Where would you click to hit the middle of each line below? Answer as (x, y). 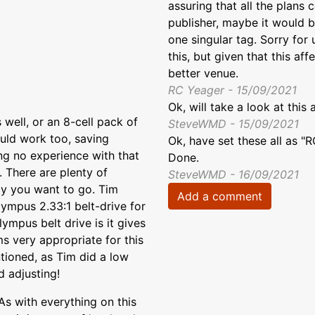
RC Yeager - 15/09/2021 (232, 90)
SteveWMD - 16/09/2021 (233, 174)
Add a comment (220, 196)
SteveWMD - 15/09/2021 (233, 123)
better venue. (203, 73)
